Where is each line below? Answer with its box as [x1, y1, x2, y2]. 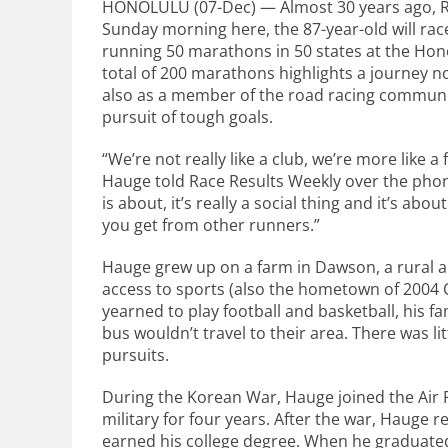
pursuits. [102, 344, 169, 366]
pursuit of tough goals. [102, 106, 273, 128]
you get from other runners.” [102, 214, 320, 236]
